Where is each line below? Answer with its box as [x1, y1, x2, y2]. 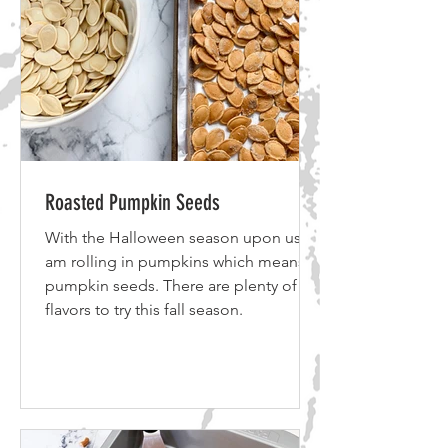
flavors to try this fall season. [45, 300, 243, 319]
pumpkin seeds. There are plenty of [45, 276, 297, 295]
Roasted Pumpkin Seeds [45, 189, 220, 216]
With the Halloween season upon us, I [45, 228, 313, 247]
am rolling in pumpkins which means [45, 252, 305, 271]
